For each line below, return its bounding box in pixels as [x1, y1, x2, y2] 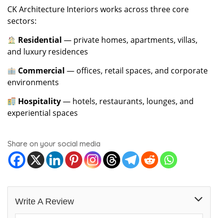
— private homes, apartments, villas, [62, 35, 198, 46]
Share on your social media [7, 139, 100, 149]
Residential [18, 35, 62, 46]
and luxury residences [7, 46, 88, 57]
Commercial [18, 65, 65, 76]
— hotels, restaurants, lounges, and [61, 96, 194, 107]
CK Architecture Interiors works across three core [7, 4, 189, 15]
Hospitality [18, 96, 61, 107]
